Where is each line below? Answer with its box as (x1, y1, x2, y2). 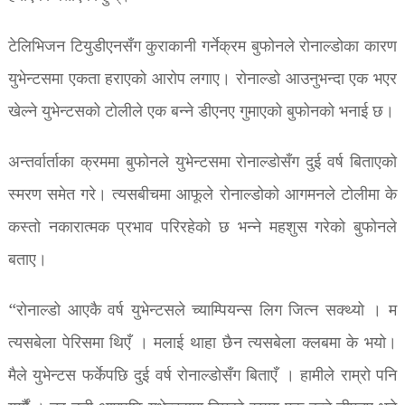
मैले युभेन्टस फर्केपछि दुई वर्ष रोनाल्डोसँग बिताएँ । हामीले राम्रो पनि (7, 363, 398, 390)
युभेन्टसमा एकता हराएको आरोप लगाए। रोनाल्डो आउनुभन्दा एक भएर (7, 66, 398, 93)
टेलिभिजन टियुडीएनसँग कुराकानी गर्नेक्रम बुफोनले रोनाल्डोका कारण (7, 33, 398, 61)
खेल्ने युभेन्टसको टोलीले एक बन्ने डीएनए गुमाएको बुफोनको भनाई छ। (7, 99, 394, 126)
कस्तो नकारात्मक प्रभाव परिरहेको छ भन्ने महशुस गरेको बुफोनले (7, 214, 398, 241)
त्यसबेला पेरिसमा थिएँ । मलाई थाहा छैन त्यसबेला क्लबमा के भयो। (7, 330, 398, 357)
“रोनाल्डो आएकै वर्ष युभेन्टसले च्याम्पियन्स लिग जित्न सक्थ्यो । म (7, 297, 398, 325)
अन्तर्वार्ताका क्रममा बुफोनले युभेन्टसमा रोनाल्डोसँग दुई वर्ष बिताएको (7, 149, 398, 176)
